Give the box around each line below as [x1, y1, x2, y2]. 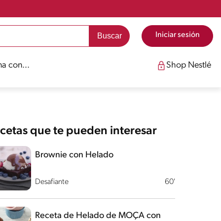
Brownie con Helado [35, 150, 113, 160]
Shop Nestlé [166, 61, 211, 70]
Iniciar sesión [155, 31, 200, 39]
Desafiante [35, 178, 69, 186]
